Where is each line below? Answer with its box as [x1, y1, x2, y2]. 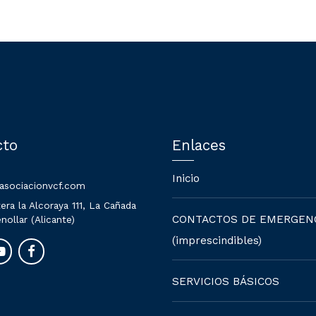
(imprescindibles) [172, 233, 262, 247]
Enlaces [172, 137, 226, 154]
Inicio [172, 171, 200, 185]
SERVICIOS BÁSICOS [172, 274, 279, 288]
